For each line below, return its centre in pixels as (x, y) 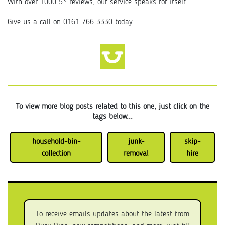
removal (136, 153)
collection (56, 153)
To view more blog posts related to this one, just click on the (113, 107)
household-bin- (56, 141)
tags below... (113, 116)
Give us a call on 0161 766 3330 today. (72, 22)
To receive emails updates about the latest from (113, 214)
